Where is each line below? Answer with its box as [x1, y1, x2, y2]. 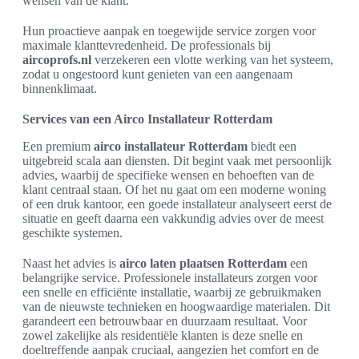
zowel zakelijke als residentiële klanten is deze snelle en [22, 328, 303, 342]
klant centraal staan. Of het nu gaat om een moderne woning [22, 182, 326, 196]
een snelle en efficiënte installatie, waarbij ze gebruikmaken [22, 284, 321, 299]
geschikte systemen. [22, 225, 123, 240]
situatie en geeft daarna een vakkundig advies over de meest [22, 211, 324, 225]
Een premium [22, 139, 94, 153]
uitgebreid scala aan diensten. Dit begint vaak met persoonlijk [22, 153, 332, 167]
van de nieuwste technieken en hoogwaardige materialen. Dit [22, 299, 330, 313]
